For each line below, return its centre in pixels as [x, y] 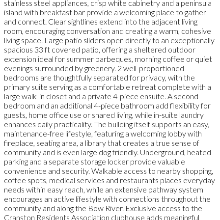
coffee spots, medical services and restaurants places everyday [110, 180]
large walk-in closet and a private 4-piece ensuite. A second [101, 96]
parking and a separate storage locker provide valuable [95, 161]
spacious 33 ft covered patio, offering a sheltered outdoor [100, 49]
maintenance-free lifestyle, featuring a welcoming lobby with [103, 133]
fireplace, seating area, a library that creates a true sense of [102, 142]
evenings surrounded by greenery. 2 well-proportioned [94, 68]
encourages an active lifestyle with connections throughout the [107, 198]
